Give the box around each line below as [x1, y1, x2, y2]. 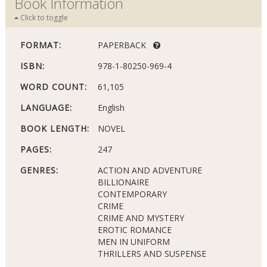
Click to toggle [18, 13, 68, 23]
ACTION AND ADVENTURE [97, 164, 202, 176]
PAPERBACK [97, 39, 153, 51]
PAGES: [20, 144, 52, 156]
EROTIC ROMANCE [97, 224, 172, 236]
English [97, 102, 125, 114]
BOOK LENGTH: [20, 123, 89, 135]
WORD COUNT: [20, 81, 87, 93]
